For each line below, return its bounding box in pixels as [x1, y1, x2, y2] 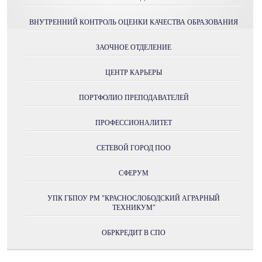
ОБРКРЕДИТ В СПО [102, 229, 166, 237]
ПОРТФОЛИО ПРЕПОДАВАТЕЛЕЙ [78, 94, 189, 102]
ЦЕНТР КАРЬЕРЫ [105, 68, 162, 77]
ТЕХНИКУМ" [112, 204, 156, 212]
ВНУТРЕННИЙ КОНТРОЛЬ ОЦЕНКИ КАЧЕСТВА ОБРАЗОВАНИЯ [29, 18, 238, 27]
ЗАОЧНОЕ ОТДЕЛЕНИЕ [96, 43, 171, 52]
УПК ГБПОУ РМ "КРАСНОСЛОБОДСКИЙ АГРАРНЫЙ [47, 194, 220, 203]
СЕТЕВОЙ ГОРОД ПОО [96, 144, 171, 153]
